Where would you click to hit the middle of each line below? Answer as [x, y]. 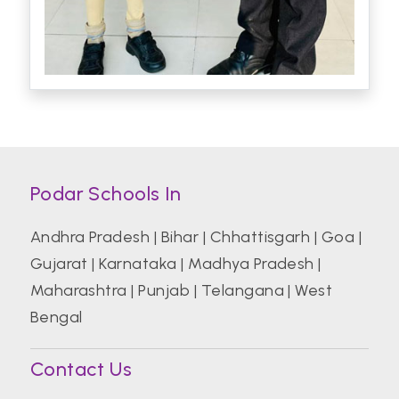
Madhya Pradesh [251, 264]
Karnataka [138, 264]
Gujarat [59, 264]
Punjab [164, 291]
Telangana [242, 291]
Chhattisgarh [260, 237]
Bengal [56, 318]
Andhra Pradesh [90, 237]
